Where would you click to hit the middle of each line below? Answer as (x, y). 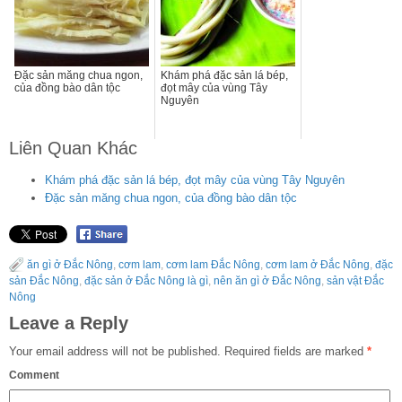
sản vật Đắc (355, 281)
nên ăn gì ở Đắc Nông (267, 281)
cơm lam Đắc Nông (213, 265)
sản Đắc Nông (44, 281)
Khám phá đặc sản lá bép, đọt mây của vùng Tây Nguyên (195, 179)
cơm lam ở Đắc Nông (318, 265)
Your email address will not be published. (115, 352)
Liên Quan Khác (73, 148)
